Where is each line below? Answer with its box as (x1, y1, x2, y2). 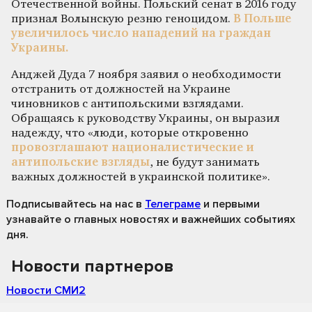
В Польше (233, 13, 291, 25)
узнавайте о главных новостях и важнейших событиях (6, 212, 295, 226)
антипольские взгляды (11, 156, 150, 169)
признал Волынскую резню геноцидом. (11, 13, 233, 25)
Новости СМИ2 (6, 283, 86, 297)
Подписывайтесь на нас (6, 196, 133, 211)
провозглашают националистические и (11, 141, 254, 154)
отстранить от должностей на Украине (11, 83, 231, 95)
